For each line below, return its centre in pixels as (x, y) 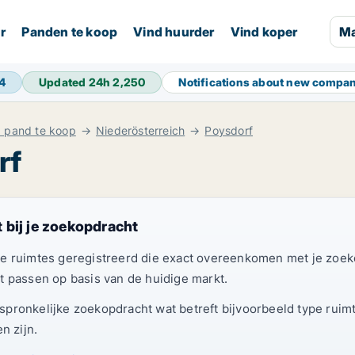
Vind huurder (174, 32)
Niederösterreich (141, 130)
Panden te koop (70, 32)
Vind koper (264, 32)
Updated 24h (76, 82)
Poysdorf (229, 130)
